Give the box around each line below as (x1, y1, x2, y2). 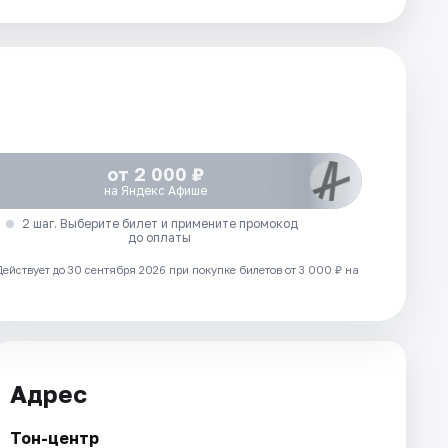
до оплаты (128, 230, 192, 245)
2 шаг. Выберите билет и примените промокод (21, 216, 298, 231)
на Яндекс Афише (104, 183, 208, 198)
